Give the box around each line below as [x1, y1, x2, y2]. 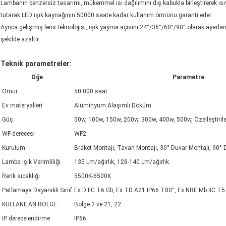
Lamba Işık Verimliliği [2, 158, 61, 166]
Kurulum [2, 144, 25, 152]
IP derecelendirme [2, 215, 50, 222]
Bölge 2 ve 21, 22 [74, 201, 121, 208]
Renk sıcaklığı [2, 173, 40, 180]
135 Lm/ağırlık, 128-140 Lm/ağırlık [74, 158, 169, 166]
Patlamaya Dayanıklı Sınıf [2, 187, 72, 194]
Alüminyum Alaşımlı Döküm [74, 102, 151, 109]
